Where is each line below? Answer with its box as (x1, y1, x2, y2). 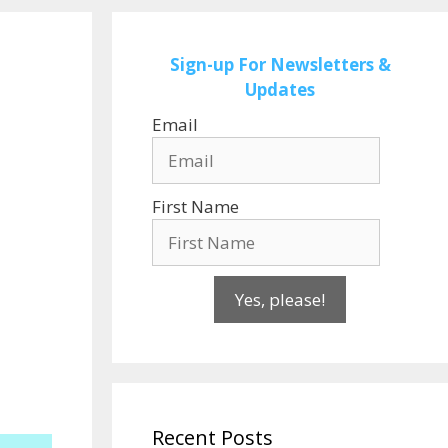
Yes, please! (235, 288, 325, 311)
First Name (152, 195, 239, 218)
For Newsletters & (233, 53, 391, 76)
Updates (245, 78, 315, 101)
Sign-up (169, 53, 234, 76)
